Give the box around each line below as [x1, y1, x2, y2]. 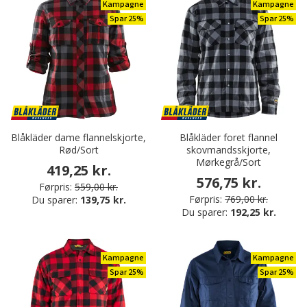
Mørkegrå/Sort [196, 156, 261, 169]
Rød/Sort [58, 143, 99, 157]
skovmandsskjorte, [186, 143, 271, 157]
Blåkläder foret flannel [180, 131, 278, 145]
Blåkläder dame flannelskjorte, [11, 131, 146, 145]
